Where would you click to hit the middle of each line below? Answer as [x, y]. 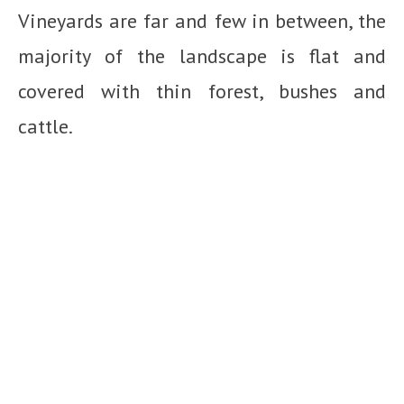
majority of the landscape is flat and [202, 56]
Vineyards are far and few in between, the [202, 21]
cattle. [46, 127]
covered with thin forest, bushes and [202, 92]
